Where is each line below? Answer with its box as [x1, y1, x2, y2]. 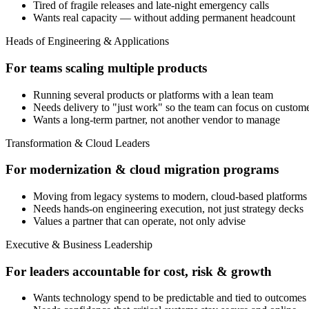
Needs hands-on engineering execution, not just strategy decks [33, 202, 303, 215]
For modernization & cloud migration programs [6, 162, 279, 177]
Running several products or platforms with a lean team [33, 88, 273, 101]
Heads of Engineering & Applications [6, 35, 169, 48]
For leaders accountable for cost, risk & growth [6, 263, 272, 279]
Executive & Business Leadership [6, 238, 152, 250]
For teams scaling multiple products [6, 60, 207, 75]
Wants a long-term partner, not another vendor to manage [33, 113, 280, 126]
